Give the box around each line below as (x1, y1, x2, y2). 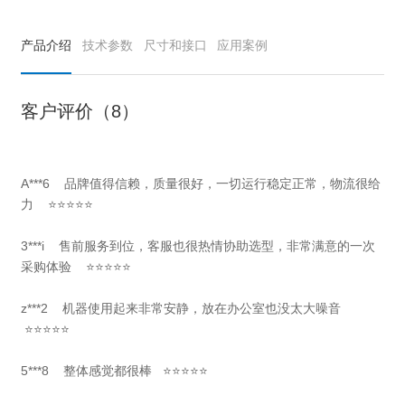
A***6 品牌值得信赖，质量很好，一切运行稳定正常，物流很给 (21, 176, 381, 192)
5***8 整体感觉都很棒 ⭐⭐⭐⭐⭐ (21, 363, 209, 379)
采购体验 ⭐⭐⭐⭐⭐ (21, 259, 132, 275)
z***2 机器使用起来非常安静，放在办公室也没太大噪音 (21, 301, 349, 316)
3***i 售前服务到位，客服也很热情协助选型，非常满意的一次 (21, 239, 376, 254)
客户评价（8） (21, 101, 140, 122)
